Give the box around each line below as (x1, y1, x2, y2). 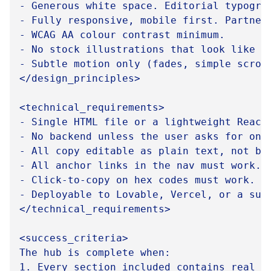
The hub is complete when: (19, 247, 171, 258)
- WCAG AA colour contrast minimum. (19, 29, 225, 41)
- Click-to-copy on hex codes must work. (19, 174, 255, 186)
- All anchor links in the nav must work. (19, 160, 261, 171)
